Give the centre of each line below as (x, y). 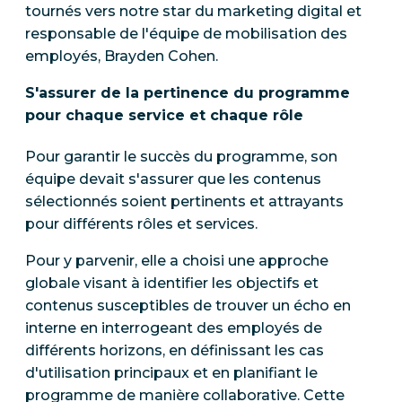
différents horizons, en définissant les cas (175, 351)
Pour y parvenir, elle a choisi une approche (177, 261)
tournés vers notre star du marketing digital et (193, 11)
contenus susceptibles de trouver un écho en (188, 306)
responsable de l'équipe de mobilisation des (186, 33)
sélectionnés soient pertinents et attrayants (184, 202)
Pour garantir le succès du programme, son (181, 157)
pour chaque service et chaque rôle (164, 115)
